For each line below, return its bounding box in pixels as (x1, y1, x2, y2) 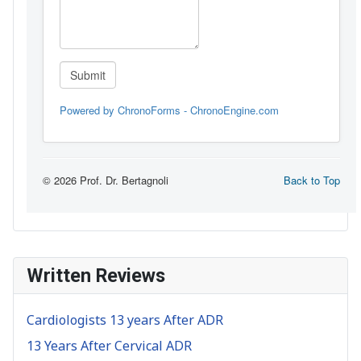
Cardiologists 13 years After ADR (27, 310, 223, 329)
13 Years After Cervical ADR (27, 336, 192, 355)
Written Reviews (27, 263, 165, 287)
